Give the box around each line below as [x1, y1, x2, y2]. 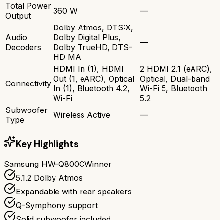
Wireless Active [53, 110, 110, 120]
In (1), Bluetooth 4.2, [53, 83, 130, 93]
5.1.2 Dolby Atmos [16, 173, 82, 183]
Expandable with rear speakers [16, 187, 132, 197]
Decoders [5, 42, 41, 52]
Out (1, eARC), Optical [53, 73, 134, 83]
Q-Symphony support [16, 200, 98, 211]
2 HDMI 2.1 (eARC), [140, 63, 212, 74]
